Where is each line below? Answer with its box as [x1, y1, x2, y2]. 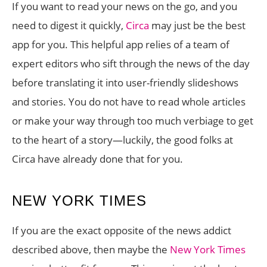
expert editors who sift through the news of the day [12, 57, 250, 70]
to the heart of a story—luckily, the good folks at [12, 133, 233, 147]
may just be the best [151, 18, 246, 32]
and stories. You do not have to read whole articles [12, 95, 246, 108]
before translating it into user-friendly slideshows [12, 76, 238, 89]
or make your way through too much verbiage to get [12, 114, 253, 128]
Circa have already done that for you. [12, 152, 183, 166]
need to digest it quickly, [12, 18, 126, 32]
